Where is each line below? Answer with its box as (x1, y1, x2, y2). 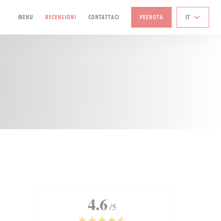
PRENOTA (140, 13, 163, 21)
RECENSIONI (45, 13, 76, 21)
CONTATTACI (88, 13, 120, 21)
